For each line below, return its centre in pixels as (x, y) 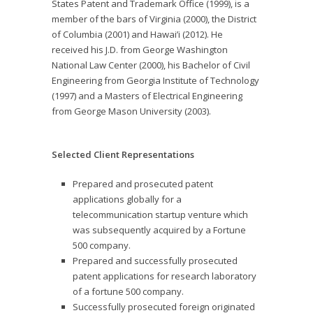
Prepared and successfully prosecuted (155, 261)
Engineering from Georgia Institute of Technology (155, 80)
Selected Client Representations (123, 154)
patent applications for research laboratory (165, 276)
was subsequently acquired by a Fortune (159, 230)
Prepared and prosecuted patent (143, 184)
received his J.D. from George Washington (140, 50)
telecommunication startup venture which (160, 214)
